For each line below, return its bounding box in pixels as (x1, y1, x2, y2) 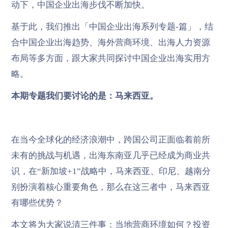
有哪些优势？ (11, 197, 63, 208)
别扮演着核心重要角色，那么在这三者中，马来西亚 (11, 182, 210, 192)
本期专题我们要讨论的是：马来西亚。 (11, 91, 158, 101)
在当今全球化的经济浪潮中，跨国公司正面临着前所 (11, 134, 210, 145)
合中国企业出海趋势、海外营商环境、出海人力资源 (11, 37, 210, 47)
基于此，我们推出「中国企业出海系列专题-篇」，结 (11, 21, 213, 32)
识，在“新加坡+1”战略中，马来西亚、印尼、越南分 (11, 166, 211, 176)
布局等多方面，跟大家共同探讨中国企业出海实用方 (11, 53, 210, 63)
